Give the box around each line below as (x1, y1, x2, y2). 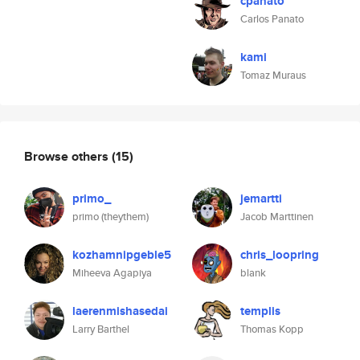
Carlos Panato (240, 11, 304, 27)
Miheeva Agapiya (72, 265, 152, 280)
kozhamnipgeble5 (72, 246, 171, 264)
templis (240, 302, 280, 320)
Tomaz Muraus (240, 67, 306, 83)
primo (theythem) (72, 209, 149, 224)
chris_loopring (240, 246, 319, 264)
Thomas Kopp (240, 321, 304, 337)
